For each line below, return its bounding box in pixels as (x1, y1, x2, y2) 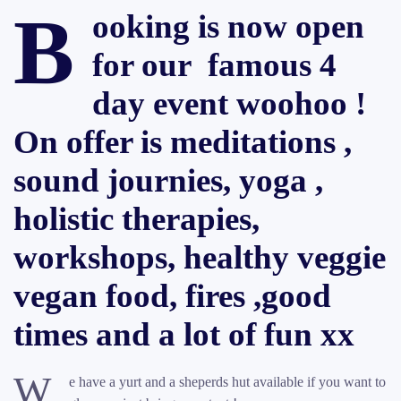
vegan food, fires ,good (13, 277, 331, 314)
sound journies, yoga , (13, 162, 323, 199)
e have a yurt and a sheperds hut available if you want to (69, 374, 386, 389)
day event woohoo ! (92, 85, 366, 122)
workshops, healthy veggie (13, 239, 386, 276)
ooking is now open (92, 8, 364, 45)
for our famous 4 (92, 47, 337, 83)
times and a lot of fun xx (13, 316, 354, 353)
